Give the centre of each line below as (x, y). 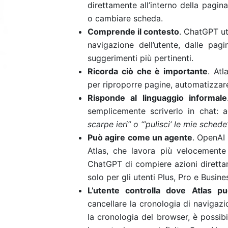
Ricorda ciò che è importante (148, 71)
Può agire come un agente (140, 137)
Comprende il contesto (134, 32)
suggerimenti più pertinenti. (140, 58)
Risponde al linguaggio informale (157, 98)
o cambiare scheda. (125, 18)
